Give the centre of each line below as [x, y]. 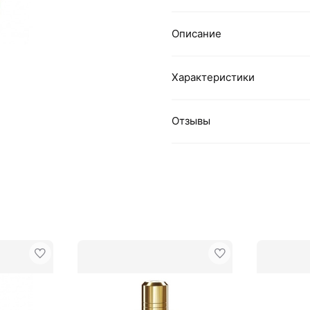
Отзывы [191, 121]
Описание [197, 33]
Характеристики [213, 77]
